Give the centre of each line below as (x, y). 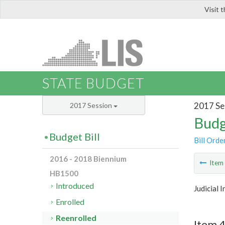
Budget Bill (75, 137)
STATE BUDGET (93, 83)
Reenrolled (76, 218)
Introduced (75, 186)
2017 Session (92, 105)
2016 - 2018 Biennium (88, 159)
